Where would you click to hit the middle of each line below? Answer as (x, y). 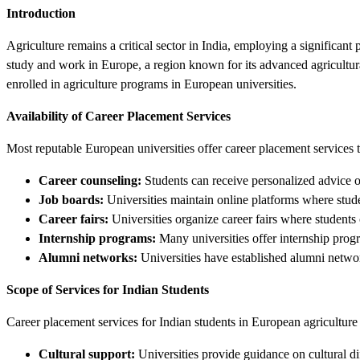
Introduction (41, 13)
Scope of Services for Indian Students (108, 289)
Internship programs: (97, 238)
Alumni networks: (88, 257)
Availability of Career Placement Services (119, 116)
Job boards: (71, 199)
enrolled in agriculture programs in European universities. (151, 84)
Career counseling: (90, 180)
